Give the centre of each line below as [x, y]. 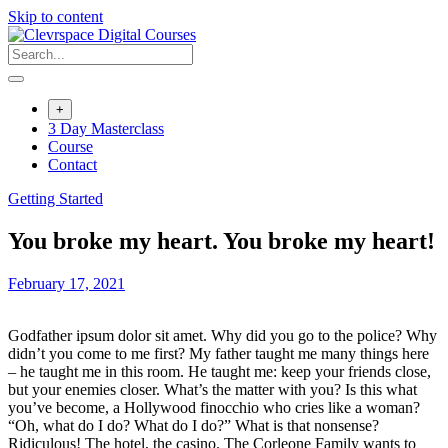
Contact [72, 164]
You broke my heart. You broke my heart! [221, 240]
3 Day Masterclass [106, 128]
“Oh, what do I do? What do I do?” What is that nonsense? [193, 425]
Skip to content [55, 16]
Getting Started [55, 198]
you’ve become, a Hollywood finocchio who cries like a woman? [214, 407]
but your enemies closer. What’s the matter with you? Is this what [212, 389]
